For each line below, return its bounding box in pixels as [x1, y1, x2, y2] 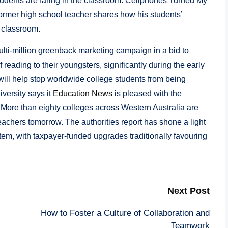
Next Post [167, 185, 210, 196]
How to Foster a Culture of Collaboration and [40, 208, 210, 218]
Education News [53, 89, 112, 98]
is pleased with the [112, 89, 182, 98]
